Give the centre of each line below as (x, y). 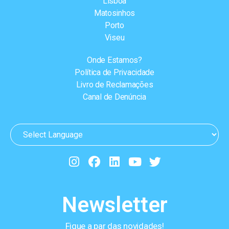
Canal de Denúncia (114, 97)
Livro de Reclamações (114, 84)
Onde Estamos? (114, 60)
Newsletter (114, 204)
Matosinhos (114, 13)
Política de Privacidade (114, 72)
